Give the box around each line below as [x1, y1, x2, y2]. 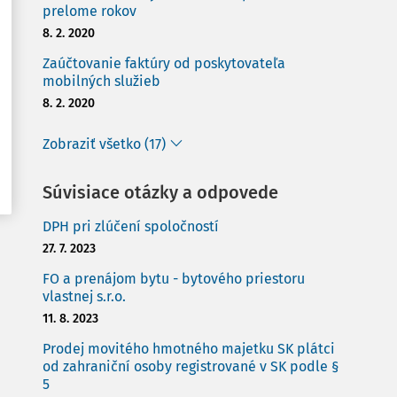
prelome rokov [43, 3, 136, 19]
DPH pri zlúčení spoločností [43, 218, 219, 235]
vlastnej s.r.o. [43, 288, 126, 305]
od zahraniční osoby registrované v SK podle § [43, 358, 339, 375]
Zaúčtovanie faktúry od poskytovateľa [43, 55, 285, 72]
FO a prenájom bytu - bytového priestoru [43, 270, 305, 287]
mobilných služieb [43, 73, 160, 90]
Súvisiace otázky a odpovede [43, 182, 278, 203]
